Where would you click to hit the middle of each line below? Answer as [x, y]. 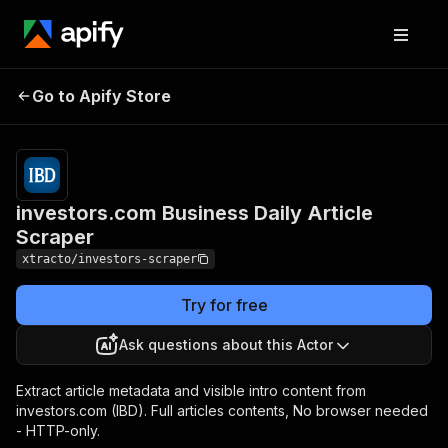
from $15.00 [383, 85]
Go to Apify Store [101, 96]
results [368, 117]
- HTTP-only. [58, 430]
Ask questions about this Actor [226, 344]
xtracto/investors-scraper [109, 259]
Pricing [327, 85]
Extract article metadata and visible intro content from [191, 390]
